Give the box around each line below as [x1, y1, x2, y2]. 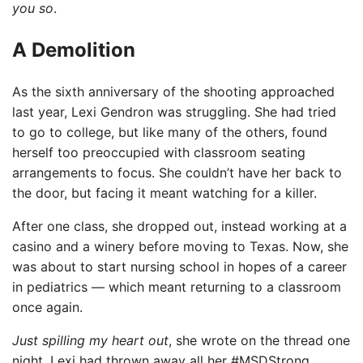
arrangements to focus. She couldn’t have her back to [12, 164, 342, 181]
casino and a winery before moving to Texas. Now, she [12, 238, 348, 255]
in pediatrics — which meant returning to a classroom [12, 279, 341, 296]
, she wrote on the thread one [169, 332, 350, 349]
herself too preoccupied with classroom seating [12, 144, 305, 161]
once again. [12, 299, 83, 316]
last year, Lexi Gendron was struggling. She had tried [12, 104, 336, 121]
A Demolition [12, 38, 135, 62]
